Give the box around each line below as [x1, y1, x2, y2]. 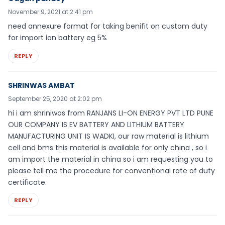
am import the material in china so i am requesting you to [8, 154, 213, 164]
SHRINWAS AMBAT [8, 80, 75, 90]
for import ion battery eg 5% [8, 32, 107, 43]
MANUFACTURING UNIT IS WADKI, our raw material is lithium [8, 131, 209, 141]
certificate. [8, 177, 47, 187]
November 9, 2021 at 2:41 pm [8, 7, 93, 16]
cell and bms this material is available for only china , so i [8, 142, 207, 153]
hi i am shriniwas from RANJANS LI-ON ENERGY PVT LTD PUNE [8, 107, 213, 118]
